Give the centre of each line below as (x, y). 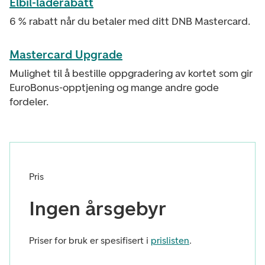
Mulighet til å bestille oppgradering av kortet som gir (131, 73)
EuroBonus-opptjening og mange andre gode (114, 88)
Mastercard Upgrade (66, 54)
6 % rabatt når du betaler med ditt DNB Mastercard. (130, 21)
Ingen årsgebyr (98, 209)
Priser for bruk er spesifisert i (90, 240)
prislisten (170, 240)
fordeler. (29, 102)
